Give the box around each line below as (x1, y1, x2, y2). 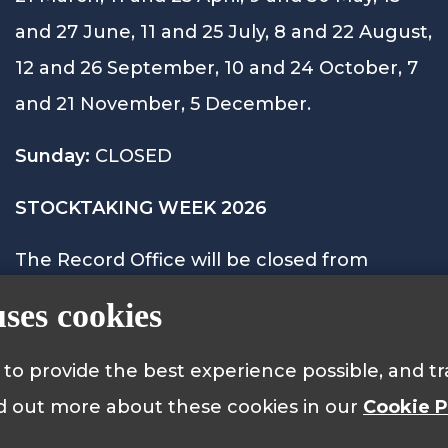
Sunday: (15, 144, 90, 167)
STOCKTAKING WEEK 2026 (15, 196, 267, 219)
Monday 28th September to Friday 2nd (15, 284, 381, 307)
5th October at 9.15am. (15, 356, 227, 379)
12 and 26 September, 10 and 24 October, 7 (15, 56, 418, 79)
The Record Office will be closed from (15, 248, 368, 271)
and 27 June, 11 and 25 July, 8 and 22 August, (15, 20, 432, 43)
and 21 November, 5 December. (15, 92, 311, 115)
